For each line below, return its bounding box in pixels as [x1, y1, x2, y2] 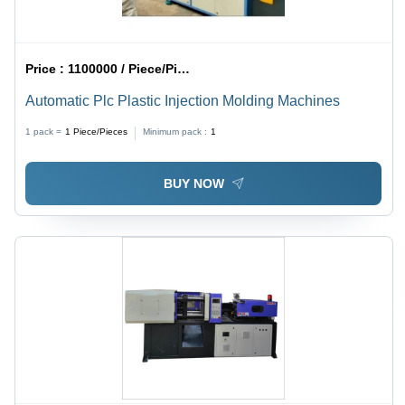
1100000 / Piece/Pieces [68, 61, 178, 77]
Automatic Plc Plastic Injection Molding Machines [25, 93, 341, 109]
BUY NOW [163, 176, 224, 192]
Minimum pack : [143, 127, 208, 137]
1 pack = [25, 127, 62, 137]
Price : [25, 61, 69, 77]
